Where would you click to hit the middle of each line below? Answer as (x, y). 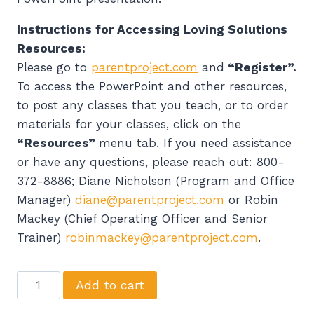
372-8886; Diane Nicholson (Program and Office (156, 180)
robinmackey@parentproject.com (162, 237)
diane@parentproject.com (150, 199)
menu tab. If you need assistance (195, 143)
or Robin (251, 199)
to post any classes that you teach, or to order (152, 105)
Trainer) (41, 237)
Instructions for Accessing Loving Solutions (152, 29)
